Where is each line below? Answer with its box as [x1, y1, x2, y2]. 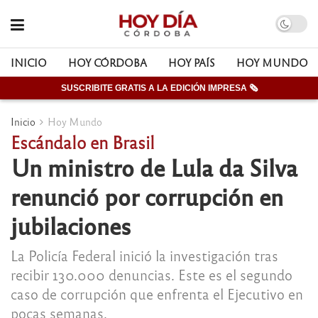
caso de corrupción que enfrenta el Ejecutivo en [11, 284, 303, 302]
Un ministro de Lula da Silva [11, 152, 297, 182]
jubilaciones [11, 210, 131, 240]
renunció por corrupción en [11, 181, 283, 211]
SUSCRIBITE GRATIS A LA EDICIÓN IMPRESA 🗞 [60, 83, 258, 93]
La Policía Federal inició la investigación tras [11, 246, 278, 264]
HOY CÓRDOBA [68, 56, 147, 69]
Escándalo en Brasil [11, 131, 155, 153]
